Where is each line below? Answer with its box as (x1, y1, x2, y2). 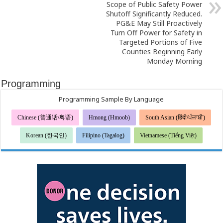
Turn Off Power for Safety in (110, 28, 202, 38)
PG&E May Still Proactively (115, 18, 202, 28)
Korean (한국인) (26, 132, 67, 139)
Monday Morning (146, 56, 202, 66)
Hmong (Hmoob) (89, 114, 130, 121)
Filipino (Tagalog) (82, 132, 125, 139)
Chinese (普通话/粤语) (17, 114, 74, 121)
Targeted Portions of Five (118, 37, 202, 47)
